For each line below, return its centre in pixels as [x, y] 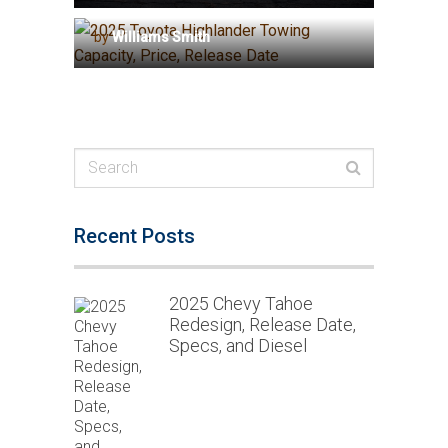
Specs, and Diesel [238, 345]
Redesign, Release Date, [263, 324]
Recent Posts [134, 235]
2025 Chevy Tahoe [241, 303]
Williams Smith [160, 36]
